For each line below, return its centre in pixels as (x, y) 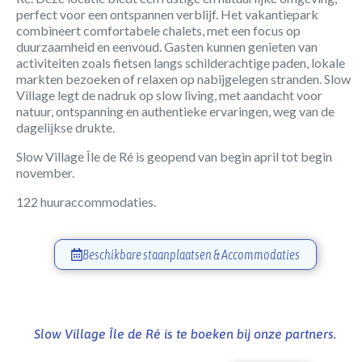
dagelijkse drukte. (65, 127)
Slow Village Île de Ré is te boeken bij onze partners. (185, 333)
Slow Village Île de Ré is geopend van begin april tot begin (174, 156)
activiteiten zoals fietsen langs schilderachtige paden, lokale (181, 62)
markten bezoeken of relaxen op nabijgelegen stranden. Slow (183, 78)
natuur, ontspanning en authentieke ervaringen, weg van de (175, 111)
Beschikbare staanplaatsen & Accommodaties (191, 254)
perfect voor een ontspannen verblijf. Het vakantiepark (167, 14)
